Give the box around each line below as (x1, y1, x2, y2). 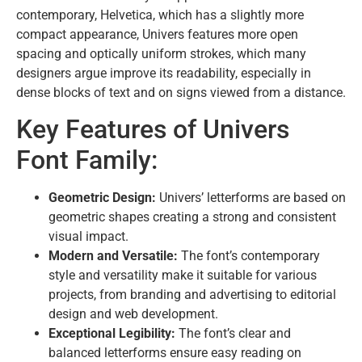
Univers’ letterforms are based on (156, 190, 346, 206)
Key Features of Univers (16, 114, 289, 145)
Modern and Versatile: (48, 248, 178, 264)
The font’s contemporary (178, 248, 320, 264)
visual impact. (48, 229, 128, 245)
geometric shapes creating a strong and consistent (48, 209, 336, 225)
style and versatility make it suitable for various (48, 267, 317, 284)
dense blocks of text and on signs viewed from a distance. (16, 84, 346, 100)
